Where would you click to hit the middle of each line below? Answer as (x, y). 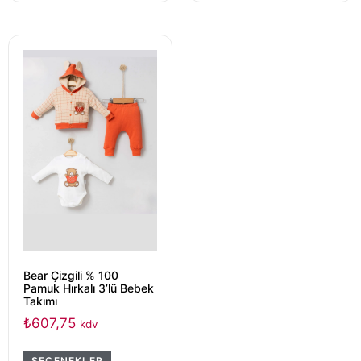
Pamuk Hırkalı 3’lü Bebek (89, 288)
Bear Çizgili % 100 (71, 276)
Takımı (40, 301)
